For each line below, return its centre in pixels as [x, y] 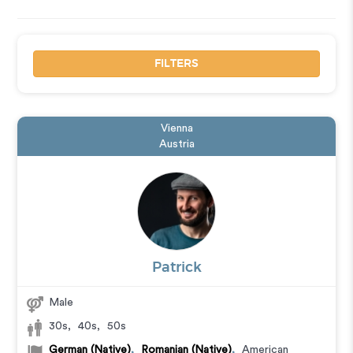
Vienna [176, 128]
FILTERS [176, 64]
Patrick [176, 268]
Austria [176, 144]
